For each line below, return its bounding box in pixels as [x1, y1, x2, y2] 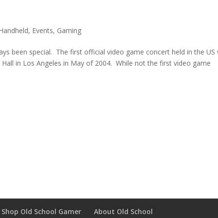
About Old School [94, 207, 153, 217]
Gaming [57, 26, 82, 36]
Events [32, 26, 54, 36]
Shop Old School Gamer [1, 207, 82, 217]
